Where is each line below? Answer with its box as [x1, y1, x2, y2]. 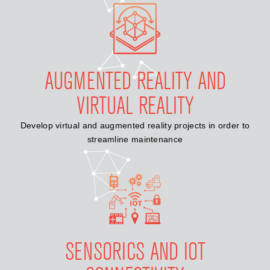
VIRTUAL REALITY [76, 91, 194, 121]
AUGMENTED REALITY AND [44, 66, 226, 96]
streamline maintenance [87, 134, 183, 144]
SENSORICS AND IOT [64, 237, 206, 266]
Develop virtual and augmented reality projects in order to [20, 120, 250, 130]
